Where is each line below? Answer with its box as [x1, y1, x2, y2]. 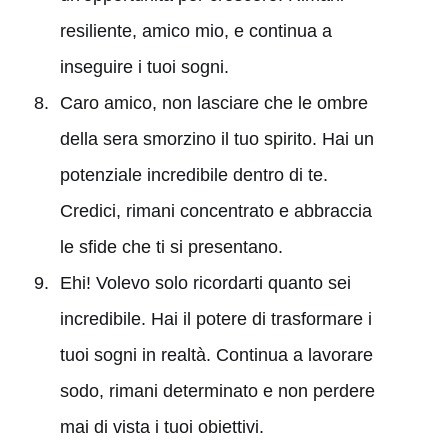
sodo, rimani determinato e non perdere [59, 380, 375, 401]
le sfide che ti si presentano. [59, 236, 283, 257]
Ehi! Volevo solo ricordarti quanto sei [59, 272, 351, 293]
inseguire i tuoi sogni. [59, 56, 229, 77]
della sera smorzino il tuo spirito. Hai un [59, 128, 374, 149]
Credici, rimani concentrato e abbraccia [59, 200, 372, 221]
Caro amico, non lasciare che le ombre [59, 92, 368, 113]
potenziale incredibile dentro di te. [59, 164, 328, 185]
